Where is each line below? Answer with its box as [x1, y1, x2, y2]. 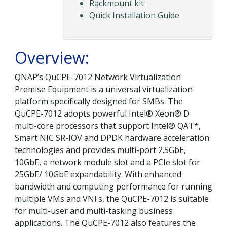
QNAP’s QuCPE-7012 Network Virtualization [15, 71, 181, 83]
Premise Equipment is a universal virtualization [15, 84, 193, 95]
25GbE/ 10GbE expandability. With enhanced [15, 169, 181, 180]
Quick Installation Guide [89, 10, 179, 21]
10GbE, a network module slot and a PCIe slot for [15, 157, 200, 168]
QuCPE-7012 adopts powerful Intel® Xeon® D [15, 108, 190, 120]
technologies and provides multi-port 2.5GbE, [15, 144, 186, 156]
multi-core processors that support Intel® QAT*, [15, 120, 201, 132]
